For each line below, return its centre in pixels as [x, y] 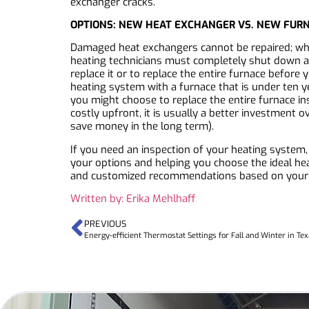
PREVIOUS [105, 223]
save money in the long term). [142, 127]
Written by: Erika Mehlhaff [133, 199]
